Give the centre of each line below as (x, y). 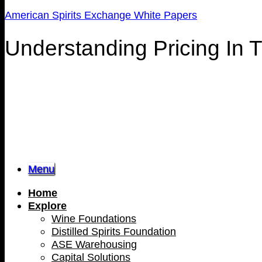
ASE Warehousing (94, 244)
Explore (47, 205)
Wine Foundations (94, 218)
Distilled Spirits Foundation (114, 231)
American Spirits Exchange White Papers (101, 15)
